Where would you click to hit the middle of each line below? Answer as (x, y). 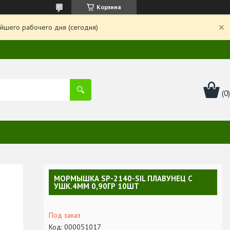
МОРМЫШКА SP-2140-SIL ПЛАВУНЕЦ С (123, 178)
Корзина (109, 7)
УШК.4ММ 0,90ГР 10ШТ (97, 186)
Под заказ (65, 215)
